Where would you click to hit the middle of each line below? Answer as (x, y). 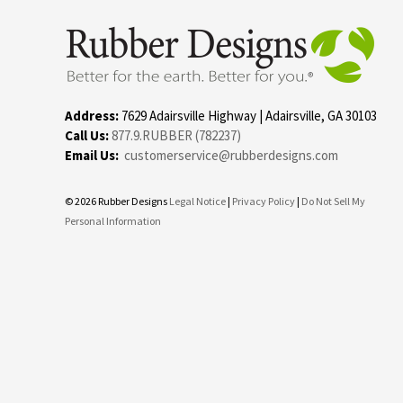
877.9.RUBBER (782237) (176, 135)
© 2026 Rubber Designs (117, 201)
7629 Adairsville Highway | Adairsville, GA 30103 (249, 116)
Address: (93, 116)
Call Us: (88, 135)
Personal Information (113, 221)
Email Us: (92, 155)
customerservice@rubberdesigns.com (231, 155)
